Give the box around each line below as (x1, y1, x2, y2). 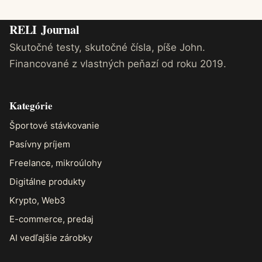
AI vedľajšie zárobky (9, 232, 92, 243)
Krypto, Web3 (9, 195, 65, 206)
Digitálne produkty (9, 176, 85, 187)
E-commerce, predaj (9, 213, 94, 225)
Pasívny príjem (9, 139, 70, 150)
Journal (41, 21, 80, 38)
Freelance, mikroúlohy (9, 157, 102, 168)
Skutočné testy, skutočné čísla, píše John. (9, 42, 205, 53)
